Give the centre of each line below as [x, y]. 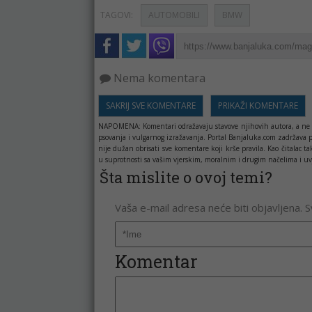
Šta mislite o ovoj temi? [186, 177]
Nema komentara [158, 78]
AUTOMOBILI [174, 15]
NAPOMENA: [119, 126]
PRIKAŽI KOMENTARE [258, 106]
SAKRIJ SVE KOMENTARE [150, 106]
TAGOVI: [116, 15]
